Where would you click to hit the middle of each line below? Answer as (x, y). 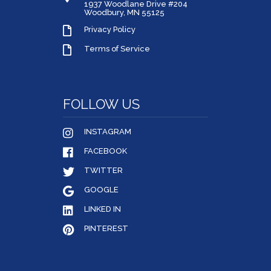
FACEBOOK (106, 151)
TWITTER (103, 170)
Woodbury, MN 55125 (124, 12)
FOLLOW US (101, 104)
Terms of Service (117, 48)
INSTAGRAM (108, 131)
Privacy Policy (110, 29)
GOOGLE (101, 189)
